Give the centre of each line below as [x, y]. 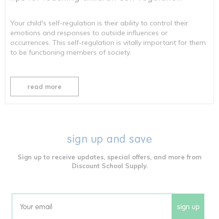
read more [44, 86]
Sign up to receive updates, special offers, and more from [109, 157]
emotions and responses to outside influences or [89, 33]
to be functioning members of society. [71, 52]
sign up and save [109, 139]
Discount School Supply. [109, 165]
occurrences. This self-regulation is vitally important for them [108, 42]
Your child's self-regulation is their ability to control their [99, 23]
